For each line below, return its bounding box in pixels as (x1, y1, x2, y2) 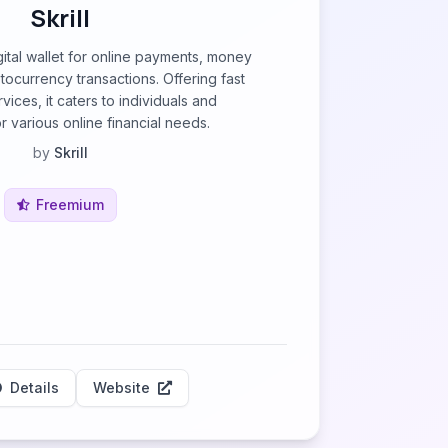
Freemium (35, 196, 104, 213)
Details (10, 379, 59, 396)
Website (93, 379, 150, 396)
